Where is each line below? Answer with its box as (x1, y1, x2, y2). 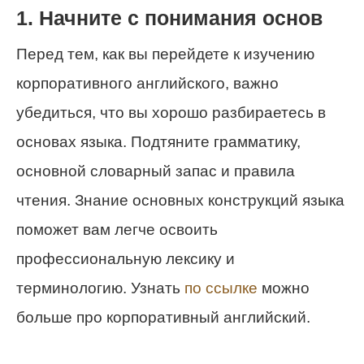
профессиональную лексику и (16, 249, 235, 267)
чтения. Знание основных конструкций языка (16, 191, 344, 209)
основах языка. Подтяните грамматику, (16, 132, 301, 150)
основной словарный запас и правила (16, 162, 295, 180)
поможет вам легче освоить (16, 220, 218, 238)
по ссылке (184, 279, 258, 297)
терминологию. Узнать (16, 279, 184, 297)
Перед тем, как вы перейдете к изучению (16, 45, 314, 63)
